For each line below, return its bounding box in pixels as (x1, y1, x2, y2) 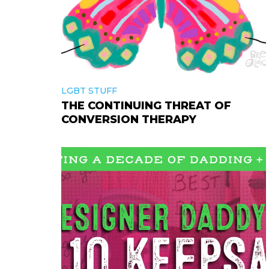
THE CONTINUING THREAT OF (61, 99, 231, 112)
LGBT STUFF (61, 85, 117, 96)
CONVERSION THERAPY (61, 113, 196, 126)
